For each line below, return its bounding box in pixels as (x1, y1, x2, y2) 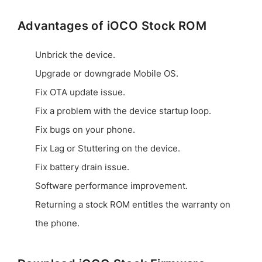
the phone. (35, 218, 80, 229)
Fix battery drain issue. (35, 162, 129, 173)
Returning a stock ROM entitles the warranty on (35, 199, 230, 211)
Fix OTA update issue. (35, 87, 125, 98)
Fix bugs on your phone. (35, 125, 135, 136)
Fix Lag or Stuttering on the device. (35, 143, 180, 154)
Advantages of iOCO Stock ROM (18, 19, 207, 33)
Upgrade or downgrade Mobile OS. (35, 68, 178, 80)
